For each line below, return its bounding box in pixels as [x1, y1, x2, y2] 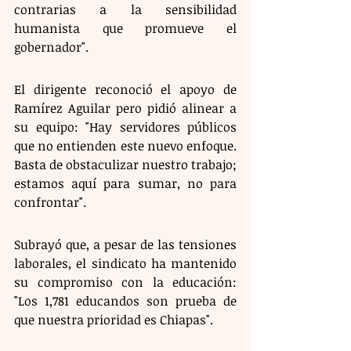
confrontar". [14, 194, 86, 212]
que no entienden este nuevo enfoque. [14, 137, 237, 155]
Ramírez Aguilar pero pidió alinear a [14, 100, 237, 118]
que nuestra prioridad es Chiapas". [14, 311, 213, 329]
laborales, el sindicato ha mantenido [14, 255, 237, 273]
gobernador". [14, 38, 89, 56]
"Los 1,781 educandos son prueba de [14, 292, 237, 310]
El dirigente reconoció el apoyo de [14, 81, 237, 99]
